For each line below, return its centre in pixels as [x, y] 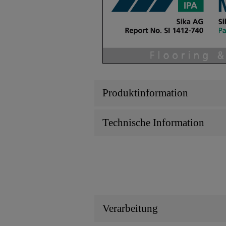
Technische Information [153, 122]
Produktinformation [145, 93]
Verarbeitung [130, 209]
